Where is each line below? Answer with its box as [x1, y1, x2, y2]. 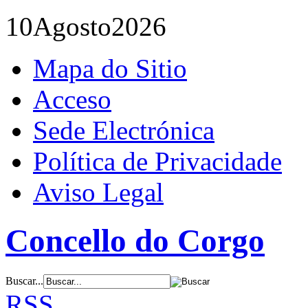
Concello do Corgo [5, 223, 265, 259]
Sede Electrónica [33, 115, 214, 145]
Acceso [33, 85, 111, 114]
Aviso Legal [33, 177, 164, 207]
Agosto [33, 12, 111, 41]
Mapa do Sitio [33, 54, 187, 83]
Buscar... [5, 274, 43, 287]
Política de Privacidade [33, 146, 282, 176]
